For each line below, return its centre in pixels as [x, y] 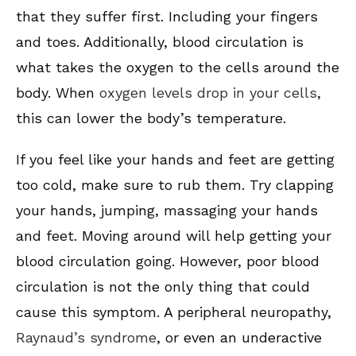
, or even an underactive [239, 338]
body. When [58, 93]
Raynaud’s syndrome [86, 338]
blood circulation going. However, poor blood [168, 261]
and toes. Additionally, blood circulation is [160, 42]
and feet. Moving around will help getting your [174, 236]
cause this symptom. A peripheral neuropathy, [174, 312]
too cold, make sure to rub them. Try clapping [175, 185]
